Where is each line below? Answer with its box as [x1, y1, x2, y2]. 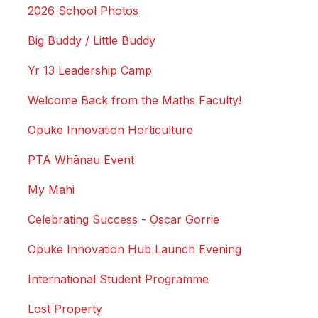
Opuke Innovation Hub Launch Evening [28, 242, 241, 257]
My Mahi [28, 182, 75, 197]
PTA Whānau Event [28, 153, 134, 168]
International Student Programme [28, 272, 209, 287]
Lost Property [28, 302, 102, 317]
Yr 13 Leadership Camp [28, 63, 152, 78]
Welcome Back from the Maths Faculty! [28, 93, 241, 108]
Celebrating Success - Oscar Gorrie [28, 212, 219, 227]
